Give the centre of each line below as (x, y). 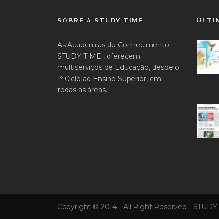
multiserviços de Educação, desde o (118, 67)
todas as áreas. (82, 90)
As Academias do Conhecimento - (115, 45)
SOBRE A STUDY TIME (100, 20)
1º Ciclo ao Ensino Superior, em (109, 79)
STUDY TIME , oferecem (99, 56)
